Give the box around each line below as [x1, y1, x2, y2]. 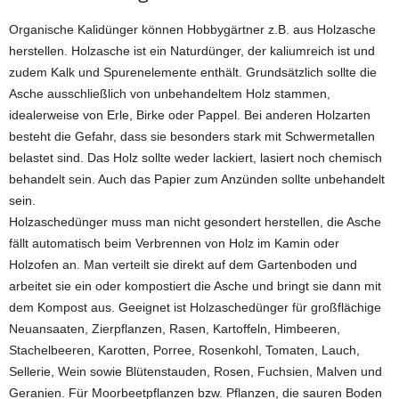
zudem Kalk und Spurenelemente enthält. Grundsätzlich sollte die [9, 65, 377, 79]
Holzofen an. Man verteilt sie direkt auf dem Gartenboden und [9, 257, 357, 272]
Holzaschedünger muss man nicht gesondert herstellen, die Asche [9, 215, 381, 229]
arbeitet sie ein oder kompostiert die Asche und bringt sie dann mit [9, 279, 381, 293]
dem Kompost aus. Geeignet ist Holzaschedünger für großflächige [9, 300, 381, 314]
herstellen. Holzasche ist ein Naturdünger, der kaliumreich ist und [9, 44, 375, 58]
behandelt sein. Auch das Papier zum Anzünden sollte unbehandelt [9, 172, 385, 186]
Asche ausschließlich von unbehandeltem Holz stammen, [9, 86, 330, 101]
